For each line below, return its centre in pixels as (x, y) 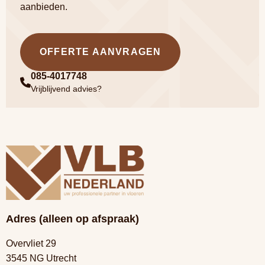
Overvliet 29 (31, 244)
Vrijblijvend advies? (66, 89)
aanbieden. (44, 7)
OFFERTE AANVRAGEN (101, 52)
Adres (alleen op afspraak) (72, 219)
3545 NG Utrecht (41, 258)
